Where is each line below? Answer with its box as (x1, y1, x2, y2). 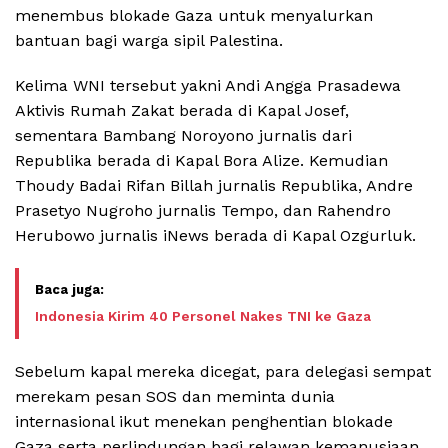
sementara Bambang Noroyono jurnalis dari (15, 125, 352, 145)
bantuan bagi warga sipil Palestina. (15, 30, 283, 50)
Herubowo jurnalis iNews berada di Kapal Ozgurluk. (15, 225, 416, 245)
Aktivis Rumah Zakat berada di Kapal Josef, (15, 100, 349, 120)
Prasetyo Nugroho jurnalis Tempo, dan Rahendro (15, 200, 391, 220)
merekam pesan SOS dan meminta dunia (15, 386, 335, 406)
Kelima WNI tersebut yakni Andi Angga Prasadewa (15, 75, 401, 95)
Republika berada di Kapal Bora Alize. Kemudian (15, 150, 388, 170)
